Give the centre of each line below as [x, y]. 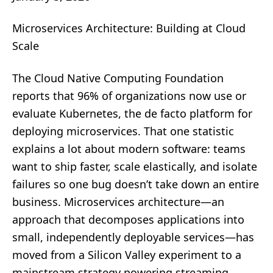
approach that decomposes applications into [128, 219]
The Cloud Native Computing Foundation [118, 78]
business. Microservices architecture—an [118, 202]
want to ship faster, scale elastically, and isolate [135, 166]
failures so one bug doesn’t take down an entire [136, 184]
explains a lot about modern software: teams [129, 149]
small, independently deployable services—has [133, 237]
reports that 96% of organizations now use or [129, 96]
